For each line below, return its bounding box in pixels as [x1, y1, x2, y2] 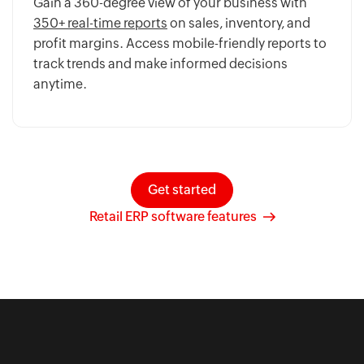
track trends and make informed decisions [33, 56, 288, 72]
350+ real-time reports [33, 15, 167, 32]
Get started [148, 182, 216, 198]
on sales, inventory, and [167, 15, 310, 32]
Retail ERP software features [89, 209, 257, 225]
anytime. [33, 76, 87, 93]
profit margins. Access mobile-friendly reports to [33, 36, 327, 52]
